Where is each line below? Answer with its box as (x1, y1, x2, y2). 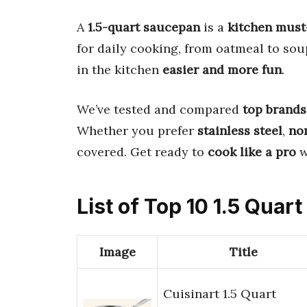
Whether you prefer (77, 122, 197, 138)
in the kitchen (77, 61, 162, 77)
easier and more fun (162, 61, 282, 77)
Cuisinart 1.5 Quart (163, 286, 276, 302)
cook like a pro (208, 143, 296, 160)
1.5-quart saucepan (88, 19, 200, 35)
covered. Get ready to (77, 143, 208, 160)
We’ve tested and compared (77, 101, 243, 117)
